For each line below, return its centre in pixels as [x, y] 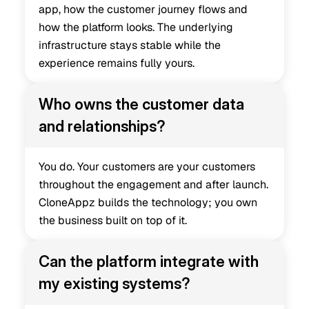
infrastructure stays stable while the [130, 45]
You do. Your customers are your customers [147, 167]
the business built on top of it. [113, 220]
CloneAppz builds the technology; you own [148, 202]
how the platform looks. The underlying [136, 27]
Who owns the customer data [141, 104]
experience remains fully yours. [117, 63]
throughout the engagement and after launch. [153, 185]
